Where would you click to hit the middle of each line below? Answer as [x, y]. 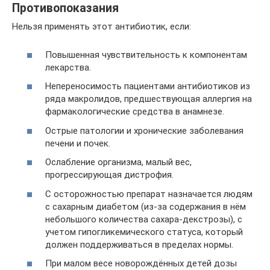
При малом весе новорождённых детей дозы [141, 263]
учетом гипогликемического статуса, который [144, 232]
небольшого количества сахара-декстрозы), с [144, 219]
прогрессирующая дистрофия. [109, 175]
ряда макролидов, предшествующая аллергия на [149, 99]
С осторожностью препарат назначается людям [149, 194]
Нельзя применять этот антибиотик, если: [102, 27]
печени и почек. [78, 143]
